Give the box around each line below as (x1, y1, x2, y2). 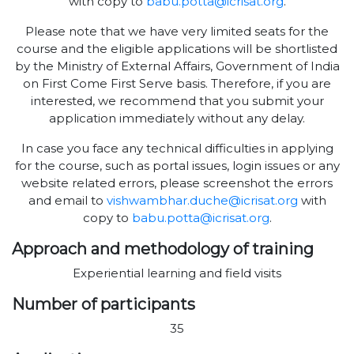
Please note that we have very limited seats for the (25, 24, 329, 40)
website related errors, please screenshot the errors (21, 175, 333, 191)
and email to (28, 193, 107, 209)
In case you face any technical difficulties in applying (21, 141, 333, 156)
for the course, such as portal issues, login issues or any (14, 158, 340, 174)
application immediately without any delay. (49, 111, 305, 126)
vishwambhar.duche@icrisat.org (106, 193, 298, 209)
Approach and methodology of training (12, 239, 314, 259)
